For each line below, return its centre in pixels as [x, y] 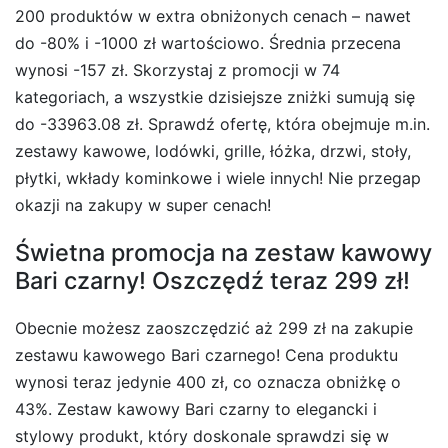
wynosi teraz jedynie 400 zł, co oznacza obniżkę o [208, 381]
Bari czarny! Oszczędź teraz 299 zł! [212, 280]
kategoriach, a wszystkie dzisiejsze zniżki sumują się [215, 96]
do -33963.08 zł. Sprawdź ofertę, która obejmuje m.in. [222, 123]
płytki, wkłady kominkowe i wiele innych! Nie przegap [218, 177]
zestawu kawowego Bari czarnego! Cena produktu [206, 354]
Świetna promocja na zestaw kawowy [223, 252]
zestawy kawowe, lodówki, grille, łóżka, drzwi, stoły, [213, 150]
